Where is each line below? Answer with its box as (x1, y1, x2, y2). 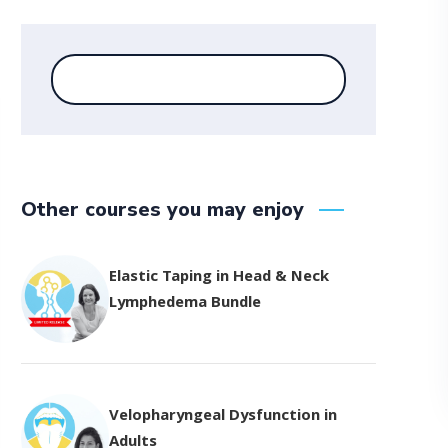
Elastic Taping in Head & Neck (109, 265, 329, 291)
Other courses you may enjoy (21, 196, 304, 223)
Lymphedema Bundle (109, 291, 261, 317)
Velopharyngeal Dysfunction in (109, 404, 337, 430)
